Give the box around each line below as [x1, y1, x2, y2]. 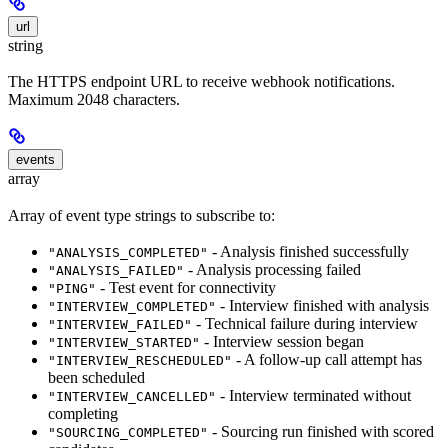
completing [48, 404, 118, 422]
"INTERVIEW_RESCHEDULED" [48, 352, 232, 368]
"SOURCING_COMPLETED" [48, 424, 208, 440]
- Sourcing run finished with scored [208, 422, 434, 440]
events [16, 152, 55, 168]
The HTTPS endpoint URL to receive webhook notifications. [8, 73, 395, 91]
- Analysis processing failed [184, 260, 361, 278]
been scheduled [48, 368, 145, 386]
